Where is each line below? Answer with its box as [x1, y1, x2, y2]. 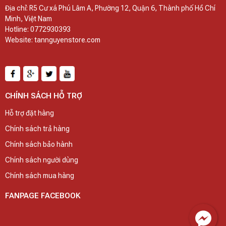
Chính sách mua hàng [5, 172, 74, 180]
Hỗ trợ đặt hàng [5, 109, 54, 117]
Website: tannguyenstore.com [5, 36, 100, 44]
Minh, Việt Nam [5, 15, 52, 23]
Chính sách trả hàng [5, 125, 70, 133]
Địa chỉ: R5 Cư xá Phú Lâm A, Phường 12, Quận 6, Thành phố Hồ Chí [5, 4, 215, 12]
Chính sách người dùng [5, 156, 78, 164]
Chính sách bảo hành [5, 140, 73, 148]
